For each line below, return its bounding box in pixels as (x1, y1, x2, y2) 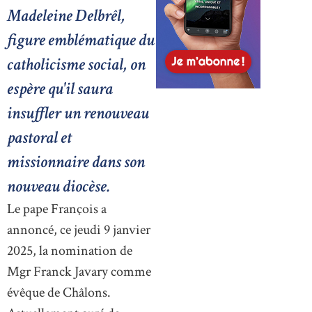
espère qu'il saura (7, 77, 113, 101)
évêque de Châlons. (7, 283, 111, 302)
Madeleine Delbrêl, (7, 4, 125, 28)
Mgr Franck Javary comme (7, 263, 151, 281)
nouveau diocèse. (7, 175, 110, 198)
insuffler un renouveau (7, 102, 149, 125)
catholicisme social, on (7, 53, 146, 77)
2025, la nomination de (7, 242, 132, 260)
